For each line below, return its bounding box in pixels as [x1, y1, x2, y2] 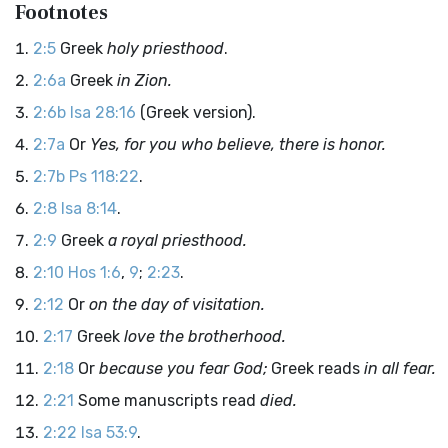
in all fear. [364, 359, 436, 378]
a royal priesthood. [108, 231, 247, 250]
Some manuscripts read [78, 391, 260, 410]
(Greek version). [136, 103, 256, 122]
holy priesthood [107, 39, 224, 58]
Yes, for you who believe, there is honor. [90, 135, 386, 154]
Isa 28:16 [70, 103, 136, 122]
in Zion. [117, 71, 172, 90]
